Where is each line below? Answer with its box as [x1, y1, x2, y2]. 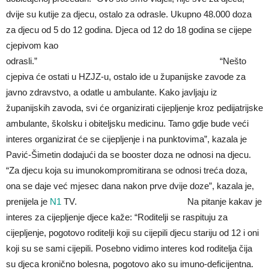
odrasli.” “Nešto [6, 56, 246, 67]
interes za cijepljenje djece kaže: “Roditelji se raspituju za [6, 212, 228, 223]
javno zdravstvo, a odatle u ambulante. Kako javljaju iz [6, 87, 217, 98]
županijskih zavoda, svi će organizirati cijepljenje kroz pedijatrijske [6, 103, 263, 113]
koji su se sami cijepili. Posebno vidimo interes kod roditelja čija [6, 243, 252, 254]
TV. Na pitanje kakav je [61, 196, 262, 207]
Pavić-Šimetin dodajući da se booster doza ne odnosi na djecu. [6, 150, 251, 160]
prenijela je [6, 196, 50, 207]
